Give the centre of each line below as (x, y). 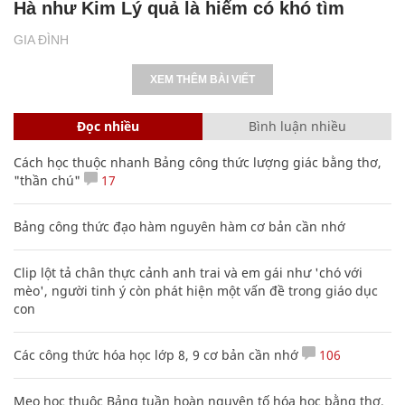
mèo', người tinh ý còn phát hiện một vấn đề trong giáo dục (196, 290)
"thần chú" (47, 180)
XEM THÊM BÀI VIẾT (202, 79)
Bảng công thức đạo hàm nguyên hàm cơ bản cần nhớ (179, 226)
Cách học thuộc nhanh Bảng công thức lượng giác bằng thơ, (198, 162)
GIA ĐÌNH (41, 39)
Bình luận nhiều (297, 126)
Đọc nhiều (108, 126)
